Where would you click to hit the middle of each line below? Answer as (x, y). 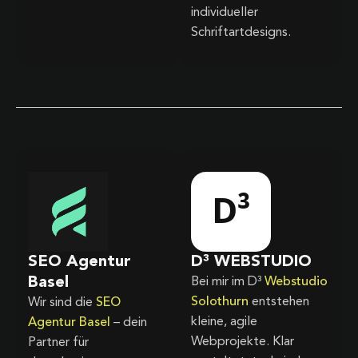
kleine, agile (224, 322)
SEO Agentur (80, 262)
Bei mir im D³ (228, 282)
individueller (225, 12)
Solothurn (220, 302)
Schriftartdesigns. (241, 32)
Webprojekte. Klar (243, 342)
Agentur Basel (69, 322)
